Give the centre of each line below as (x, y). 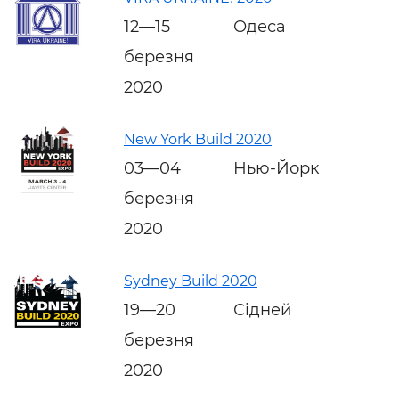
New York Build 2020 (198, 139)
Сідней (262, 309)
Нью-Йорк (276, 168)
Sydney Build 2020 (191, 281)
